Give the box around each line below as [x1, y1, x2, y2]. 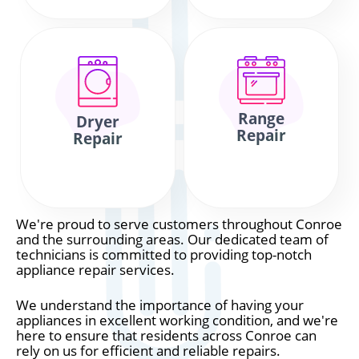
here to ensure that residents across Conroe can [16, 326, 317, 345]
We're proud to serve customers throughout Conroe [16, 215, 342, 233]
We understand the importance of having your [16, 296, 304, 314]
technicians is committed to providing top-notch [16, 245, 312, 264]
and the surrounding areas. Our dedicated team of [16, 230, 329, 248]
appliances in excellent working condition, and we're [16, 311, 338, 329]
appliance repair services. [16, 260, 175, 279]
